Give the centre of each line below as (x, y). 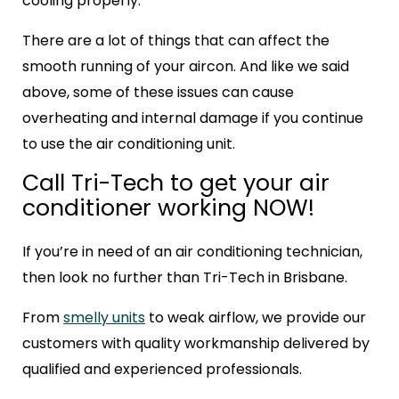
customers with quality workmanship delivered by (196, 344)
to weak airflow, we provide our (256, 318)
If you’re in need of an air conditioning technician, (192, 252)
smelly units (104, 318)
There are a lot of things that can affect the (176, 41)
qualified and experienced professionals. (162, 370)
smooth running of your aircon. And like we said (186, 67)
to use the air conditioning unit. (129, 144)
